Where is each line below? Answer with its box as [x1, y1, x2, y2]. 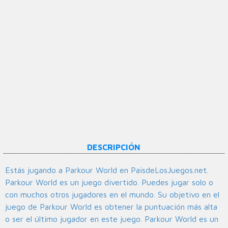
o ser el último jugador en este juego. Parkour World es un [5, 214, 218, 224]
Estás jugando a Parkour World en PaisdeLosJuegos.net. [5, 165, 208, 175]
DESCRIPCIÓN [87, 142, 141, 152]
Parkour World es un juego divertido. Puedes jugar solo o [5, 178, 213, 187]
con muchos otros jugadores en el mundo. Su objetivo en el [5, 190, 219, 199]
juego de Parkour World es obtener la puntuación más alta [5, 202, 217, 212]
